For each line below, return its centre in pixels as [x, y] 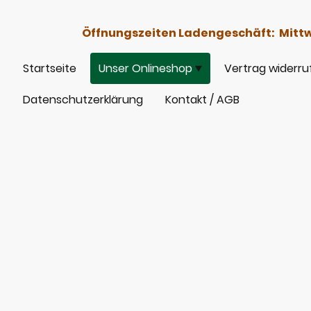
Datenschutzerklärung [83, 100]
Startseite [50, 68]
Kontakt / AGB [203, 100]
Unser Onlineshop [146, 68]
